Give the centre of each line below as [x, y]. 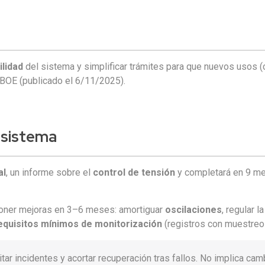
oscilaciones [194, 210]
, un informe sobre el [50, 172]
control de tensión [134, 172]
